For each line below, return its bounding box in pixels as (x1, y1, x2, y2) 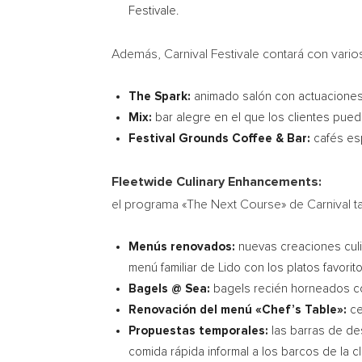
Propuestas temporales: (128, 325, 268, 337)
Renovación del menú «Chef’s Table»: (128, 304, 347, 316)
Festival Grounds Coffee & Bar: (128, 133, 310, 145)
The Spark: (128, 90, 191, 103)
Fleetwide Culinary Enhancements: (112, 175, 322, 188)
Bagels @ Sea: (128, 283, 210, 295)
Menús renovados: (128, 241, 235, 253)
